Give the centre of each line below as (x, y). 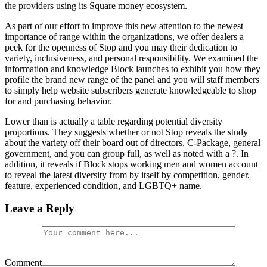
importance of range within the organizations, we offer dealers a (124, 36)
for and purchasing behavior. (58, 101)
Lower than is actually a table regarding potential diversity (114, 121)
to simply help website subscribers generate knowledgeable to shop (131, 90)
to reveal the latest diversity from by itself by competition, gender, (127, 175)
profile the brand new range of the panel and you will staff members (132, 79)
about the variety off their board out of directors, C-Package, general (133, 142)
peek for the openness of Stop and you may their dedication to (121, 47)
